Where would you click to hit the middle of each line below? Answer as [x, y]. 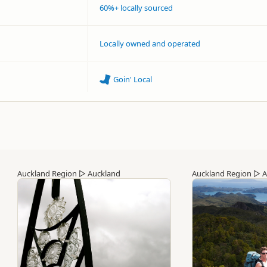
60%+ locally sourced [136, 8]
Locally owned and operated [150, 44]
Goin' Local [133, 79]
